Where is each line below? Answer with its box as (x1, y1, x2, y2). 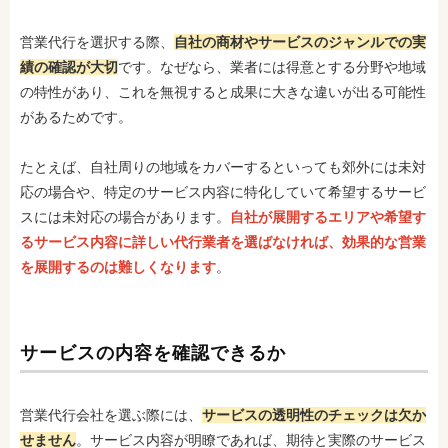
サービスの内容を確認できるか (20, 342, 286, 363)
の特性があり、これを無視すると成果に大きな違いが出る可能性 (20, 83, 426, 100)
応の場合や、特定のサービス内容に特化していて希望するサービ (20, 183, 426, 200)
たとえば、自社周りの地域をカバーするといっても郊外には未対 (20, 158, 426, 175)
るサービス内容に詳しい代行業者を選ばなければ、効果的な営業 (20, 233, 426, 250)
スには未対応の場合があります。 (20, 208, 230, 225)
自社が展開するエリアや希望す (230, 208, 426, 225)
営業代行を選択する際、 (20, 33, 174, 50)
